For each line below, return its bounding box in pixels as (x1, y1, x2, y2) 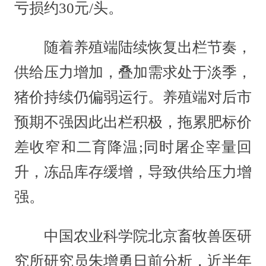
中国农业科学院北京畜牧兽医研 (14, 227, 252, 244)
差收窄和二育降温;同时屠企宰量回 (14, 139, 252, 155)
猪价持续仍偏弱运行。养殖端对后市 (14, 89, 252, 105)
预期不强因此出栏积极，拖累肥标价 (14, 114, 252, 130)
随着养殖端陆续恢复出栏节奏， (14, 39, 252, 55)
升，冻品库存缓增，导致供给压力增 (14, 164, 252, 180)
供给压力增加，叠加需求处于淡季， (14, 64, 252, 80)
